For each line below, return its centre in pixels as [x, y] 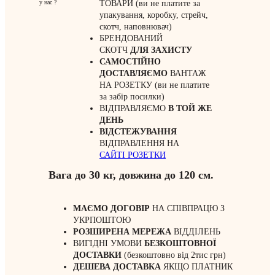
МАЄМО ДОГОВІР [111, 209]
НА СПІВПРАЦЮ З [187, 209]
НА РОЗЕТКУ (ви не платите [154, 85]
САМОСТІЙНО [130, 62]
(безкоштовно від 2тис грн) [174, 255]
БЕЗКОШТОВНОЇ [180, 244]
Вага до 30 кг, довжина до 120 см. [131, 175]
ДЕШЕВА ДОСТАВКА [117, 267]
